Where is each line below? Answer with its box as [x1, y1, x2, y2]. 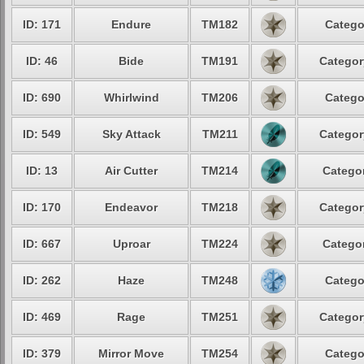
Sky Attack [102, 128, 161, 141]
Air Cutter [105, 164, 158, 177]
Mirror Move [98, 347, 164, 360]
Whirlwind [103, 91, 159, 104]
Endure [111, 18, 151, 31]
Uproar [112, 237, 150, 250]
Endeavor [105, 201, 158, 214]
